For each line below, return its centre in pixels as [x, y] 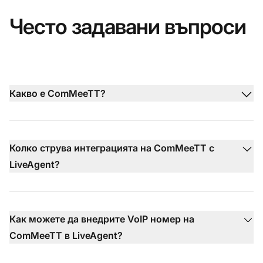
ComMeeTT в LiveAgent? [66, 235]
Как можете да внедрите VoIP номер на [102, 219]
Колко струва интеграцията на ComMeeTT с [112, 148]
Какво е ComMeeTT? [58, 93]
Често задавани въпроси [128, 26]
